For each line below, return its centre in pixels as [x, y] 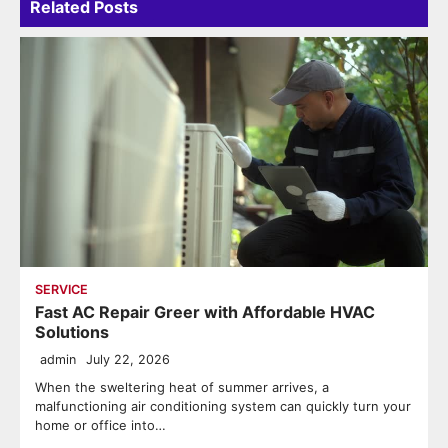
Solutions [72, 331]
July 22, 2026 [128, 359]
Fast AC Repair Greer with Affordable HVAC [205, 311]
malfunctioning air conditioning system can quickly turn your [223, 405]
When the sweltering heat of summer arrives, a [182, 386]
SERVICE [61, 289]
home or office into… [100, 424]
